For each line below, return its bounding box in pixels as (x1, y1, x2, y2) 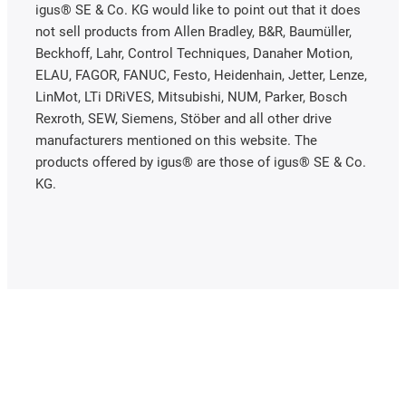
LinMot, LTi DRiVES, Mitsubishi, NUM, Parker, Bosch (35, 89, 347, 106)
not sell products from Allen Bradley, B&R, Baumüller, (35, 24, 352, 41)
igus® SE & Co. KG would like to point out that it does (35, 2, 361, 19)
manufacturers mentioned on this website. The (35, 132, 317, 150)
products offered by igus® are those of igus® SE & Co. (35, 154, 366, 171)
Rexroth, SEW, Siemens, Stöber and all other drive (35, 111, 332, 128)
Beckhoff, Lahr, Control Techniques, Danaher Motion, (35, 45, 353, 63)
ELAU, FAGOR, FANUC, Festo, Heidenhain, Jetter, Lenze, (35, 67, 367, 84)
